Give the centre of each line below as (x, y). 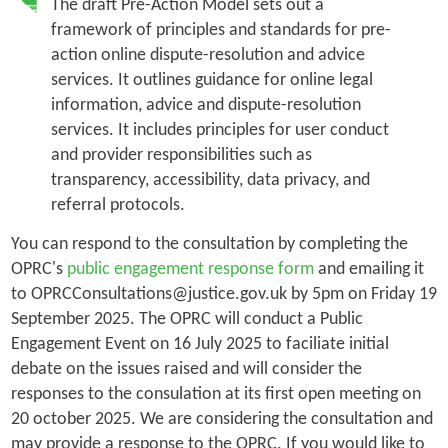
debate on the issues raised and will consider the (186, 369)
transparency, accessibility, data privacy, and (210, 180)
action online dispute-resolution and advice (207, 55)
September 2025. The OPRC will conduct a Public (186, 319)
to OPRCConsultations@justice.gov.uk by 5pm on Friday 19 (223, 294)
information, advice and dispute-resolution (205, 105)
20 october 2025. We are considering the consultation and (221, 419)
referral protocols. (119, 205)
